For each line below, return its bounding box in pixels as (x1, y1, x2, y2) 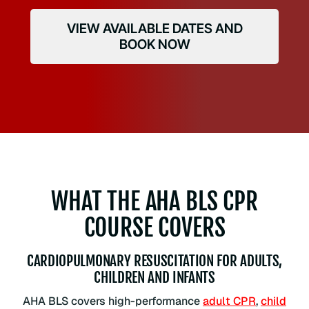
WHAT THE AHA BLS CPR (51, 185, 258, 217)
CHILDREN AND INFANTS (94, 268, 215, 287)
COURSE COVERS (83, 211, 226, 243)
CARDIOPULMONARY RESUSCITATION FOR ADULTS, (27, 252, 282, 270)
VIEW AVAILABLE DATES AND (66, 19, 243, 37)
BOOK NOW (119, 35, 190, 52)
